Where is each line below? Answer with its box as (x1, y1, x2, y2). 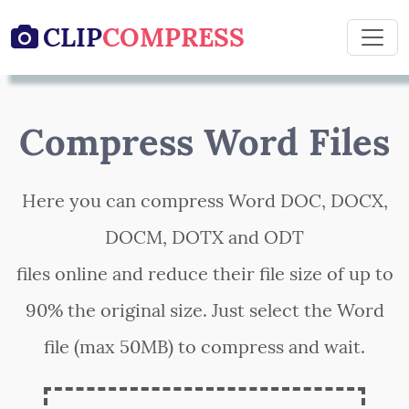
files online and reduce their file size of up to (16, 262, 393, 285)
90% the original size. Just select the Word (25, 299, 384, 321)
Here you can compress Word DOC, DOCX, (21, 189, 388, 212)
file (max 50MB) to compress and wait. (44, 335, 365, 358)
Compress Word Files (19, 119, 390, 165)
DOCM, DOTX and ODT (105, 225, 304, 248)
